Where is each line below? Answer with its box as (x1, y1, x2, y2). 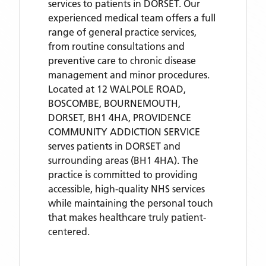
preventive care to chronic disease (48, 55, 196, 66)
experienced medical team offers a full (48, 12, 216, 24)
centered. (48, 226, 90, 237)
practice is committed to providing (48, 169, 198, 180)
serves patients (48, 140, 115, 152)
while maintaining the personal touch (48, 197, 213, 209)
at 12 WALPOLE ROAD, (85, 83, 186, 95)
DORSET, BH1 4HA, (48, 112, 133, 123)
